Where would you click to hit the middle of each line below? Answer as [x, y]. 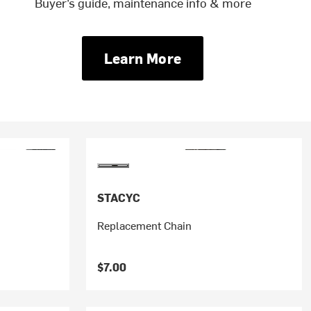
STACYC [118, 197]
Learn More [143, 58]
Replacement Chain [144, 225]
